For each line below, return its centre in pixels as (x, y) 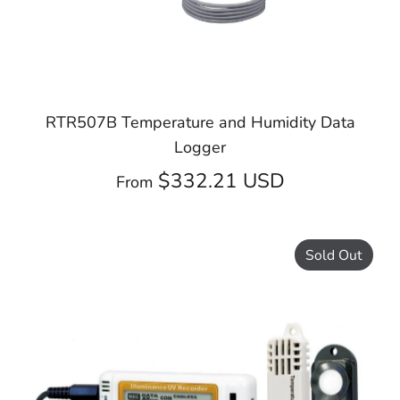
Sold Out (334, 255)
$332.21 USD (221, 180)
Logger (200, 147)
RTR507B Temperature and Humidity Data (200, 122)
